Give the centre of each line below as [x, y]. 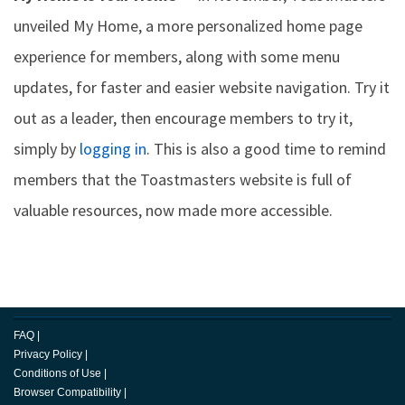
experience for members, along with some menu [177, 57]
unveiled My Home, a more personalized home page [188, 26]
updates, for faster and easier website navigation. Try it [202, 87]
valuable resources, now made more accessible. [173, 210]
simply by [47, 149]
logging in [113, 149]
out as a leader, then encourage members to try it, [183, 118]
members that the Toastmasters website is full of [183, 179]
